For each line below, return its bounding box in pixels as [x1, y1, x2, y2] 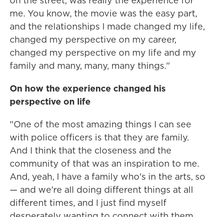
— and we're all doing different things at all [10, 184, 193, 196]
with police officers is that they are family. [10, 131, 189, 144]
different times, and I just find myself [10, 197, 167, 209]
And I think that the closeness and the [10, 144, 171, 157]
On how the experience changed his [10, 82, 166, 95]
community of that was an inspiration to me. [10, 157, 199, 170]
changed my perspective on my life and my [10, 46, 196, 59]
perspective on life [10, 95, 91, 108]
